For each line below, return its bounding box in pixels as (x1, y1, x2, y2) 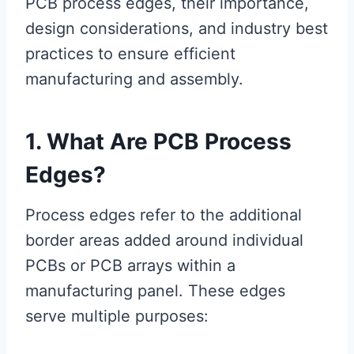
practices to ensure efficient (25, 44, 235, 63)
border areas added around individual (25, 231, 303, 250)
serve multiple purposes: (25, 307, 209, 326)
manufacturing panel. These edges (25, 281, 285, 300)
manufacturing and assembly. (25, 70, 243, 88)
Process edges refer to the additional (25, 205, 302, 224)
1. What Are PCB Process (25, 128, 292, 155)
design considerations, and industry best (25, 19, 328, 38)
